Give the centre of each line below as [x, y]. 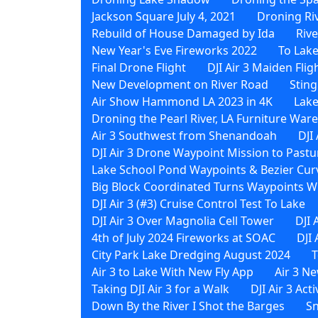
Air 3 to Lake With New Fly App [172, 272]
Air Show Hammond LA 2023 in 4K [182, 101]
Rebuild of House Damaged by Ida [183, 33]
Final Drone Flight [139, 67]
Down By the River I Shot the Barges [188, 306]
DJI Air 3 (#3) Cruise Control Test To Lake [198, 203]
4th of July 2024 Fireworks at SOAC [183, 237]
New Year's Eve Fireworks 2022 [174, 50]
